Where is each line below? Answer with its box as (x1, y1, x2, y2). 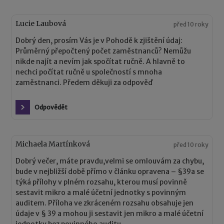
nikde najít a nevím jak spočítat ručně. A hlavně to (15, 56, 185, 66)
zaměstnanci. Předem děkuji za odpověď (15, 77, 153, 87)
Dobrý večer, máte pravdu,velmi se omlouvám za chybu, (15, 156, 204, 165)
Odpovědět (34, 103, 68, 111)
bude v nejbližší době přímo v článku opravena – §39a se (15, 166, 204, 176)
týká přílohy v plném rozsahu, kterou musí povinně (15, 177, 187, 186)
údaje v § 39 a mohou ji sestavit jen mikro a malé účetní (15, 208, 204, 218)
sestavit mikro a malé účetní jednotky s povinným (15, 187, 186, 197)
